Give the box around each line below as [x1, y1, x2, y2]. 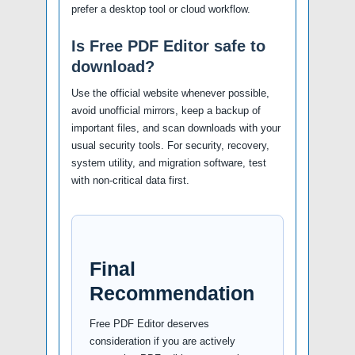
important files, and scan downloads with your [71, 121, 281, 134]
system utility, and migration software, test [71, 156, 266, 169]
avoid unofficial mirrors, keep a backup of [71, 104, 261, 116]
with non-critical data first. [71, 174, 189, 186]
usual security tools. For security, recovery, [71, 139, 269, 151]
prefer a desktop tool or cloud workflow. [71, 2, 250, 15]
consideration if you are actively [90, 334, 235, 347]
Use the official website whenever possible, [71, 86, 269, 99]
